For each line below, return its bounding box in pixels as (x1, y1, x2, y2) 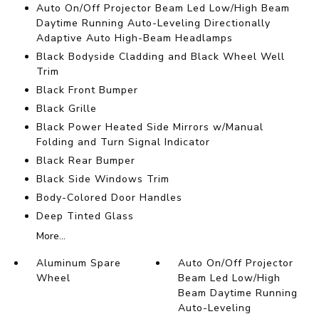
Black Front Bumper (36, 83, 138, 98)
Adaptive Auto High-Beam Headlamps (36, 31, 233, 46)
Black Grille (36, 102, 97, 116)
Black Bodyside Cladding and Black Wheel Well (36, 50, 285, 64)
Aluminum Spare (36, 256, 121, 271)
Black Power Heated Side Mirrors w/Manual (36, 120, 263, 135)
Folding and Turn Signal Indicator (36, 135, 210, 150)
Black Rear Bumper (36, 154, 135, 168)
